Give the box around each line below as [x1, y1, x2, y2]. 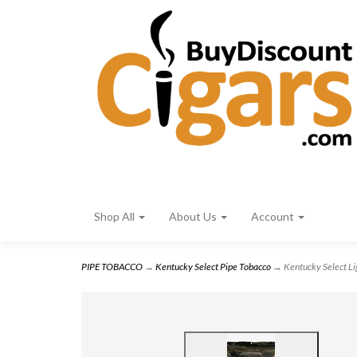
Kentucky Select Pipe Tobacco [155, 261, 271, 273]
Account [251, 210, 296, 223]
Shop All [94, 210, 137, 223]
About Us [169, 210, 219, 223]
